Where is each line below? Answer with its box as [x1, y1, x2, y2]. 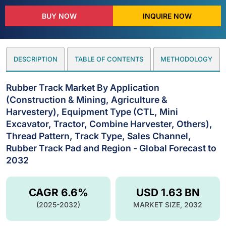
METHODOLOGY [160, 55, 213, 64]
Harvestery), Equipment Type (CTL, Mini [6, 106, 178, 117]
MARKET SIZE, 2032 [133, 200, 202, 209]
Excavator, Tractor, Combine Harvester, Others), [6, 118, 212, 129]
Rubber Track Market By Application [6, 82, 159, 93]
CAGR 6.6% [28, 186, 88, 199]
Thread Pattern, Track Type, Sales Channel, [6, 130, 191, 141]
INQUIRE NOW [142, 12, 192, 21]
